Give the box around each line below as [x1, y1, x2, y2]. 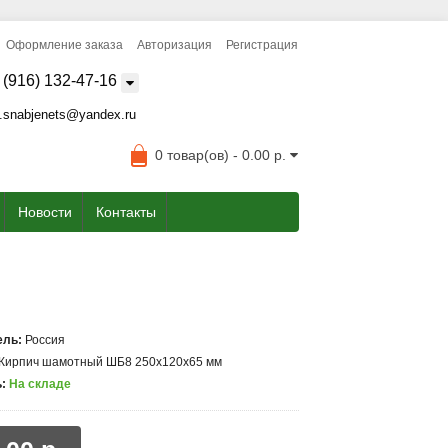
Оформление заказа [6, 38, 124, 52]
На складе [9, 377, 72, 391]
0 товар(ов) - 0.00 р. [155, 147, 287, 163]
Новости [18, 204, 72, 220]
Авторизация [137, 38, 213, 52]
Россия [25, 333, 66, 347]
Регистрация [226, 38, 299, 52]
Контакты [96, 204, 156, 220]
